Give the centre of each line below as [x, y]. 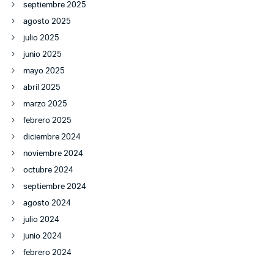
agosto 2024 [47, 204]
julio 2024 [41, 220]
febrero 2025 [47, 121]
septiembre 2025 [55, 6]
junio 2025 [43, 55]
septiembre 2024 [55, 187]
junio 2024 [43, 237]
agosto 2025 [47, 22]
